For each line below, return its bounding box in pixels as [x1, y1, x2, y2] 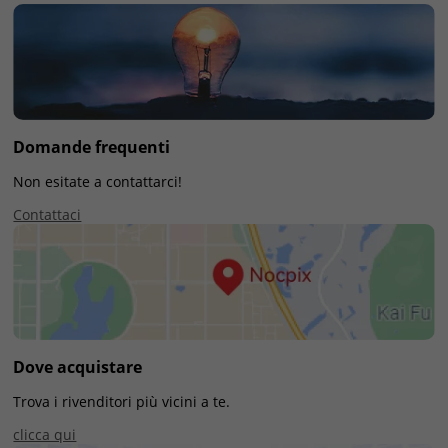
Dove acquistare [13, 356, 143, 379]
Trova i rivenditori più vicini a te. [13, 392, 231, 412]
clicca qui [13, 425, 77, 445]
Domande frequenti [13, 135, 171, 158]
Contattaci [13, 204, 82, 224]
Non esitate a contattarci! [13, 171, 183, 191]
